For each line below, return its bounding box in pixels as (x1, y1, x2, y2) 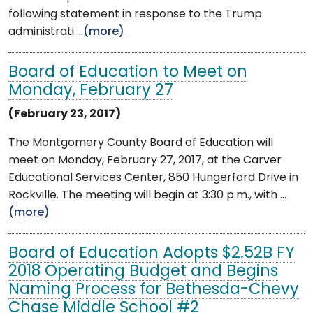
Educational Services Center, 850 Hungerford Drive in (8, 172, 298, 184)
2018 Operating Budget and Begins (8, 263, 278, 280)
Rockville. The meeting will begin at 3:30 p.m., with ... (8, 189, 286, 201)
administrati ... (8, 26, 83, 38)
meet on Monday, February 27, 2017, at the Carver (8, 154, 282, 166)
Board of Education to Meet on (8, 64, 247, 81)
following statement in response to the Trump (8, 8, 262, 20)
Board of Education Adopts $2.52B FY (8, 245, 295, 262)
